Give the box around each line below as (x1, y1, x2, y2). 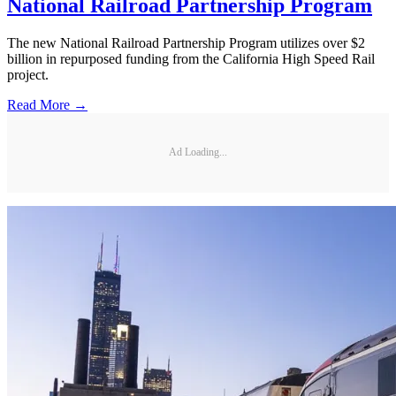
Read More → (7, 96, 88, 112)
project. (7, 66, 49, 82)
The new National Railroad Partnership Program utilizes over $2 (7, 34, 365, 50)
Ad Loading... (169, 146, 227, 159)
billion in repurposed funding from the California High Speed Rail (7, 50, 375, 66)
